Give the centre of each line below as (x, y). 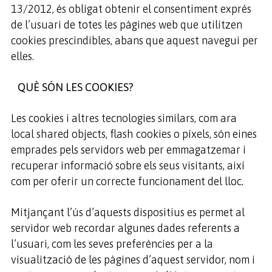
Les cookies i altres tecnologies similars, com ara (124, 118)
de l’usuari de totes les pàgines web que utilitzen (126, 25)
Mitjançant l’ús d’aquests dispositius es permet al (127, 212)
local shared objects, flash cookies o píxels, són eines (134, 134)
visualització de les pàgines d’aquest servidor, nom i (133, 260)
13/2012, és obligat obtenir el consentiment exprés (131, 9)
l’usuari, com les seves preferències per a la (112, 244)
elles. (22, 56)
